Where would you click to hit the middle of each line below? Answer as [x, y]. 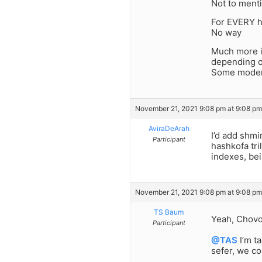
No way [226, 32]
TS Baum [169, 212]
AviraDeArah [169, 128]
